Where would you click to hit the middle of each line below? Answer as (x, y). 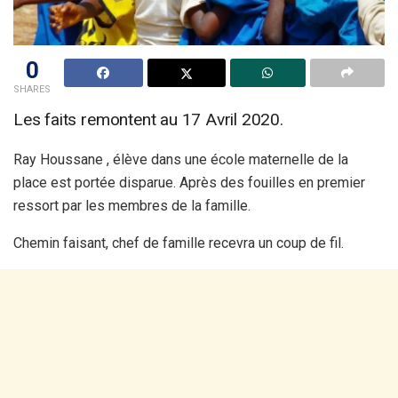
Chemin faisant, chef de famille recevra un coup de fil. (179, 243)
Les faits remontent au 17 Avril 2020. (148, 120)
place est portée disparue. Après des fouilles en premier (189, 183)
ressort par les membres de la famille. (132, 206)
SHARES (32, 90)
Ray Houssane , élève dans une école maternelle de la (181, 160)
